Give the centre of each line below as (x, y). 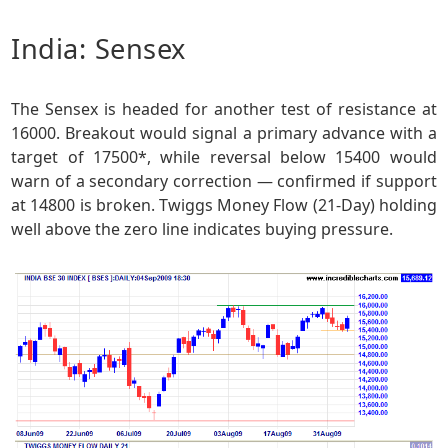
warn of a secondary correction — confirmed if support (224, 180)
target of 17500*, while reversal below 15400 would (224, 156)
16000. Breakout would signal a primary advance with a (224, 132)
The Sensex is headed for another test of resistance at (224, 108)
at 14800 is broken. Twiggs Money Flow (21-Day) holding (224, 204)
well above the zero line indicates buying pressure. (202, 228)
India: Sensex (98, 48)
